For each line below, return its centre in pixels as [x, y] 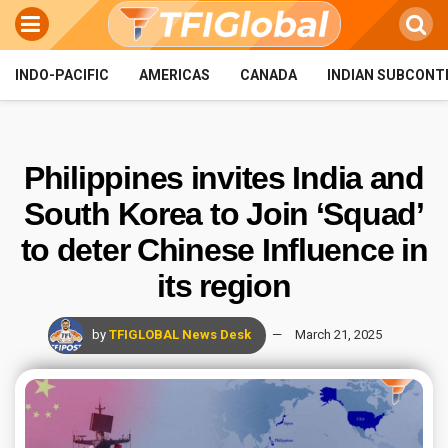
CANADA [268, 75]
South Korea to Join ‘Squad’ [224, 214]
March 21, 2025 [338, 334]
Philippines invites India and [224, 178]
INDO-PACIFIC [62, 75]
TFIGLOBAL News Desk [179, 334]
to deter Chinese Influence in [224, 250]
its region [224, 286]
